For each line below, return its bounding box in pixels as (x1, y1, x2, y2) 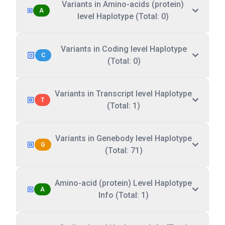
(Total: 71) (104, 146, 143, 155)
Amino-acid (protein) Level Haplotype (55, 178, 192, 188)
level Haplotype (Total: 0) (77, 12, 169, 21)
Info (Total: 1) (98, 190, 149, 200)
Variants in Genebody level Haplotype (55, 134, 192, 143)
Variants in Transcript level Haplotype (55, 89, 192, 98)
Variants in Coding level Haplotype (61, 44, 187, 54)
